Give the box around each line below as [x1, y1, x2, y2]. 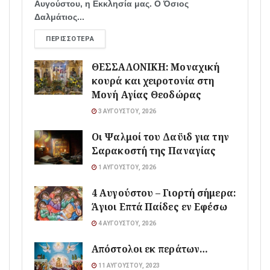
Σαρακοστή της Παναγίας [92, 144, 216, 157]
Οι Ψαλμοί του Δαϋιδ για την [92, 130, 229, 143]
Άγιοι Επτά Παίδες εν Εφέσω [92, 200, 227, 213]
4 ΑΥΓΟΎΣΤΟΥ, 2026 [97, 219, 156, 227]
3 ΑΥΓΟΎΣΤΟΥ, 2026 [97, 107, 156, 115]
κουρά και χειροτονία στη [92, 74, 215, 87]
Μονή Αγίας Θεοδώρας [92, 88, 204, 101]
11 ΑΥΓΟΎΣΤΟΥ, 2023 [97, 262, 160, 269]
